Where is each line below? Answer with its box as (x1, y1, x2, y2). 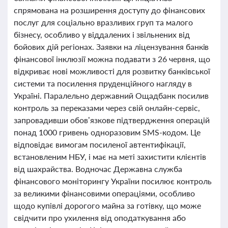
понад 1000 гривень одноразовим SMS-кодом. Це (14, 127, 201, 137)
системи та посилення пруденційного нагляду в (14, 78, 192, 88)
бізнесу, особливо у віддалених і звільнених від (14, 30, 190, 39)
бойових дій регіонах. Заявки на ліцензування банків (14, 42, 209, 51)
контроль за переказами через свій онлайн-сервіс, (14, 103, 200, 112)
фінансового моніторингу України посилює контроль (14, 176, 212, 186)
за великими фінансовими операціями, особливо (14, 188, 195, 198)
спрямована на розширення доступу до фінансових (14, 5, 205, 15)
